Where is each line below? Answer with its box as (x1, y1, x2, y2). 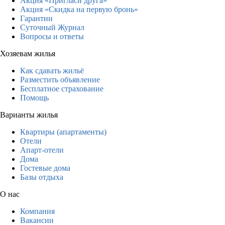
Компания (20, 206, 55, 215)
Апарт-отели (20, 145, 64, 154)
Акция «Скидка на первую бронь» (20, 5, 138, 14)
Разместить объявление (20, 75, 100, 84)
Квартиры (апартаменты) (20, 127, 106, 136)
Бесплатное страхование (20, 84, 103, 93)
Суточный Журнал (20, 23, 84, 32)
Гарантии (20, 14, 53, 23)
